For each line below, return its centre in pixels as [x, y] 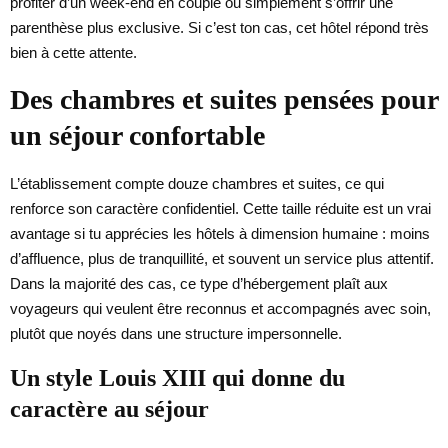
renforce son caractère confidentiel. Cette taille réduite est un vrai [220, 208]
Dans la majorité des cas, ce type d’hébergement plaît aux [199, 283]
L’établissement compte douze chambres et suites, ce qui [197, 183]
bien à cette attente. [73, 52]
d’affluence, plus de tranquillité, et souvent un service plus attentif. [222, 258]
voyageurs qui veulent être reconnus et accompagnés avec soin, [220, 308]
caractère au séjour [109, 408]
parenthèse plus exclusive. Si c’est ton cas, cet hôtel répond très [219, 27]
